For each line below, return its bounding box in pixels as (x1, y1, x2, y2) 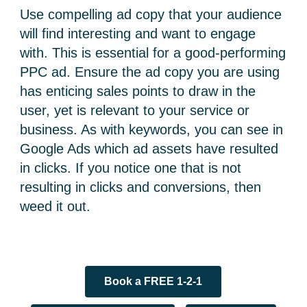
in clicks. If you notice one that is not (20, 160, 242, 175)
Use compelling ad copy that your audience (20, 6, 282, 22)
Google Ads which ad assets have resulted (20, 140, 279, 156)
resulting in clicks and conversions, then (20, 179, 262, 195)
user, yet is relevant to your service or (20, 102, 250, 118)
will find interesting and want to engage (20, 25, 256, 41)
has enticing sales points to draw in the (20, 83, 256, 99)
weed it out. (20, 198, 91, 214)
